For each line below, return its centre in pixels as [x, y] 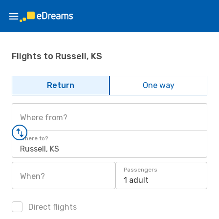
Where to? [34, 138]
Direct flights [52, 207]
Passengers [141, 170]
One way [158, 85]
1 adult [136, 180]
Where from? [44, 118]
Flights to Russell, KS [57, 56]
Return [61, 85]
